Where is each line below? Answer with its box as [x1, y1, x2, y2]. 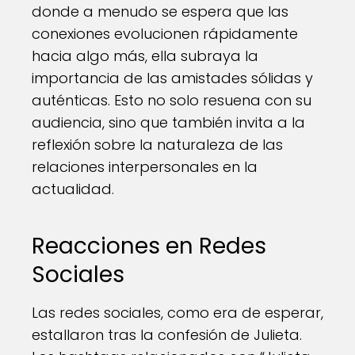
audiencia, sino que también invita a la [32, 113, 305, 132]
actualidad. [32, 179, 114, 199]
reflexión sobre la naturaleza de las [32, 135, 283, 155]
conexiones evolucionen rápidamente [32, 24, 298, 44]
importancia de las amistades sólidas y [32, 68, 313, 88]
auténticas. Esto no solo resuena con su [32, 90, 311, 110]
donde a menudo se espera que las [32, 2, 288, 21]
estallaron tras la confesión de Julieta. [32, 325, 302, 345]
